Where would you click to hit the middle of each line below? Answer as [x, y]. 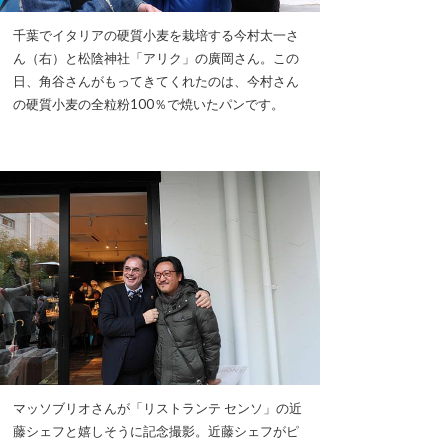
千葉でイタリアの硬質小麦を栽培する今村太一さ [156, 35]
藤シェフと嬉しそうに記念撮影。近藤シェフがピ [156, 430]
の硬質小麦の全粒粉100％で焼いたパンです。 [148, 104]
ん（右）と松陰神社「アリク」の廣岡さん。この [156, 58]
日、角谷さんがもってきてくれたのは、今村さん [156, 81]
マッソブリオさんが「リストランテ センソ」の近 [157, 407]
